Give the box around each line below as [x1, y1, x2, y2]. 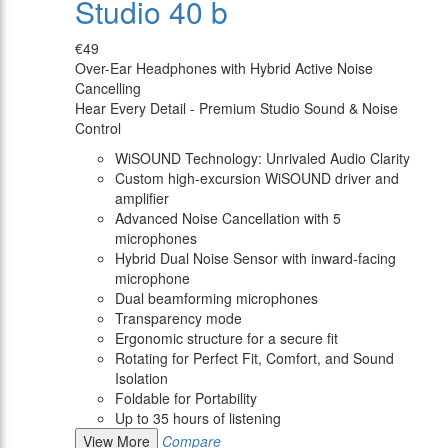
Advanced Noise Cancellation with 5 [115, 208, 341, 229]
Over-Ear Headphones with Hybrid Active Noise [75, 58, 373, 79]
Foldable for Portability [115, 388, 257, 409]
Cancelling [75, 78, 141, 99]
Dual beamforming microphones [115, 288, 318, 309]
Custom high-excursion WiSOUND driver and [115, 168, 399, 189]
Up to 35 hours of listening [115, 408, 281, 429]
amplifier [115, 188, 169, 209]
